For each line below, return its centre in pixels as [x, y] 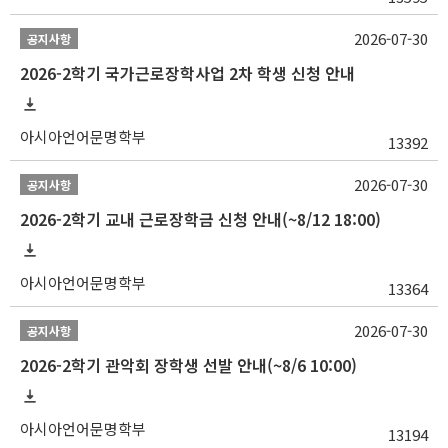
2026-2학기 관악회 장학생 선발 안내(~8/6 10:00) [188, 365]
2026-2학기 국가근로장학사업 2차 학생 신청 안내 [187, 73]
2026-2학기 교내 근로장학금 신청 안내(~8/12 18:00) [200, 219]
